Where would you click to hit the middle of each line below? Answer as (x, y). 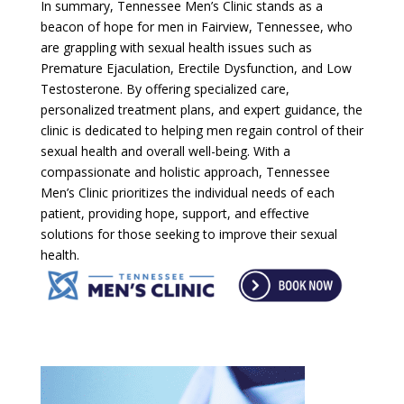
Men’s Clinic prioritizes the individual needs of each (187, 192)
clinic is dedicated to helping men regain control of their (202, 130)
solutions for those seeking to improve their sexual (188, 234)
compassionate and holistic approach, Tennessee (185, 171)
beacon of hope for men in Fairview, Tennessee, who (196, 26)
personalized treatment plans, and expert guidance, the (201, 109)
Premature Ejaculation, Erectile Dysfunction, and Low (196, 68)
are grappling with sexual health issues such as (176, 47)
